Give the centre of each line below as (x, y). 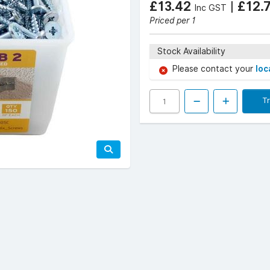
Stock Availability (191, 51)
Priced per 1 (172, 20)
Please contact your (214, 68)
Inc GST (211, 8)
